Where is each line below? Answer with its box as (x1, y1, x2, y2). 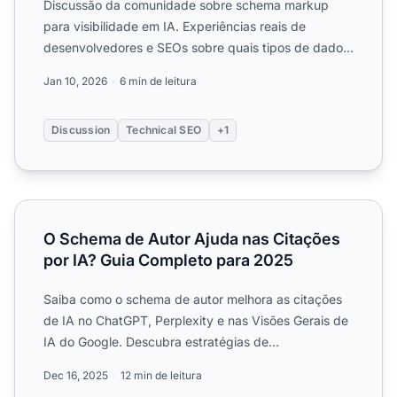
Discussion (51, 123, 111, 136)
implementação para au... (43, 355, 191, 370)
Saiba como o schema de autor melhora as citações (43, 292, 342, 307)
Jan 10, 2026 (43, 74, 107, 88)
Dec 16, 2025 (43, 369, 108, 382)
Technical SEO (126, 123, 201, 136)
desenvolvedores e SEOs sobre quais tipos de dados (43, 40, 349, 55)
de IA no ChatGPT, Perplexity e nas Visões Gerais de (43, 313, 348, 328)
